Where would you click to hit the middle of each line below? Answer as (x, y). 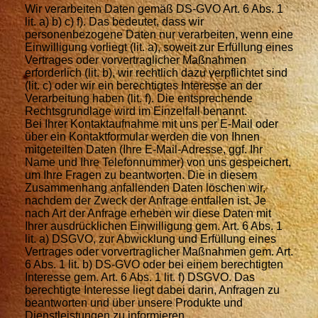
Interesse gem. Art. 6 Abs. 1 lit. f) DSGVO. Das (140, 277)
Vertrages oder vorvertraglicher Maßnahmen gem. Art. (159, 251)
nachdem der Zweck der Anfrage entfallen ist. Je (146, 200)
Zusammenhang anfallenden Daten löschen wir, (145, 187)
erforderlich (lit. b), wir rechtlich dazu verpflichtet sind (156, 72)
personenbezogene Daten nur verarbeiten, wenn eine (159, 34)
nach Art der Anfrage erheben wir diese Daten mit (148, 213)
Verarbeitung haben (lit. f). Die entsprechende (139, 98)
